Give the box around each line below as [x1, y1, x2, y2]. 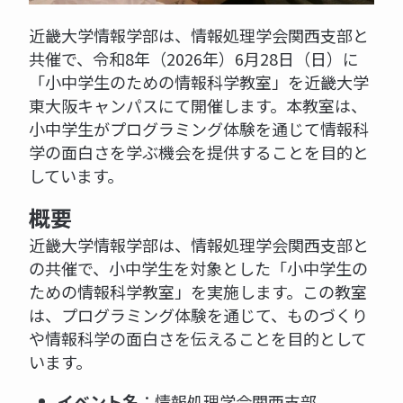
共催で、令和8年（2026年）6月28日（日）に [29, 47, 359, 71]
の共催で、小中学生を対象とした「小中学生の [29, 256, 368, 281]
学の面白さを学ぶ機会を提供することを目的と [29, 140, 369, 165]
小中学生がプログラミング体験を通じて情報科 [29, 117, 369, 141]
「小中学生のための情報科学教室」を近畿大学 [29, 70, 369, 94]
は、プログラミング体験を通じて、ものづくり [29, 303, 368, 327]
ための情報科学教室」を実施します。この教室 [29, 280, 367, 304]
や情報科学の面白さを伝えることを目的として [29, 327, 367, 351]
